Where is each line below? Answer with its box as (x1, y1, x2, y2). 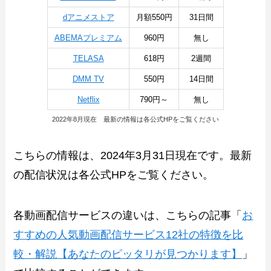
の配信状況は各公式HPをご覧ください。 (13, 168, 214, 181)
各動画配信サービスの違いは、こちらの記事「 (13, 209, 243, 222)
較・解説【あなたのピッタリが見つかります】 (13, 248, 243, 261)
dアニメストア (62, 12, 114, 22)
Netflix (77, 94, 100, 104)
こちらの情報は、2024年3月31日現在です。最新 (13, 149, 252, 162)
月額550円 (135, 12, 172, 22)
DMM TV (73, 74, 104, 83)
